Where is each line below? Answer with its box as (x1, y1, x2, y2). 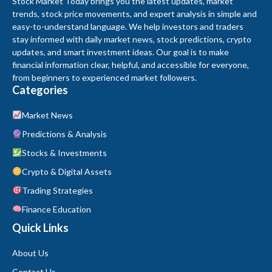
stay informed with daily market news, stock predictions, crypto (12, 33, 251, 44)
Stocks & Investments (21, 147, 107, 158)
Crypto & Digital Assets (21, 166, 112, 177)
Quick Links (12, 220, 69, 234)
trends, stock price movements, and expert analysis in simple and (12, 8, 257, 19)
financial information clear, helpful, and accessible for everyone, (12, 59, 249, 70)
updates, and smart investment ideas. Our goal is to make (12, 46, 229, 57)
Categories (12, 83, 68, 97)
